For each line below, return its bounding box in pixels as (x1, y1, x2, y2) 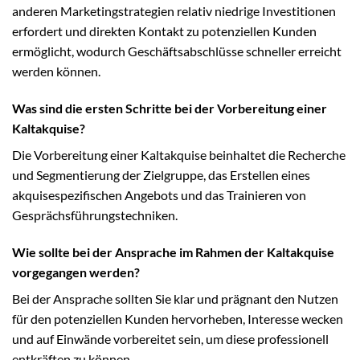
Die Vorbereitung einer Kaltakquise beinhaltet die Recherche (12, 146, 346, 162)
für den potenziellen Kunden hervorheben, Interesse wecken (12, 310, 343, 326)
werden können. (12, 63, 100, 79)
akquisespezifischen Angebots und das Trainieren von (12, 186, 306, 202)
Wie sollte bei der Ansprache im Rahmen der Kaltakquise (12, 243, 334, 260)
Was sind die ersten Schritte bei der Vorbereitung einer (12, 100, 327, 116)
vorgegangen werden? (12, 264, 140, 280)
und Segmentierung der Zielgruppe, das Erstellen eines (12, 166, 310, 182)
